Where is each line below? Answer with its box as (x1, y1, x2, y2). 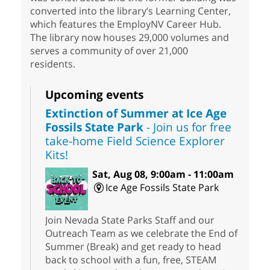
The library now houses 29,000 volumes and (30, 31, 229, 45)
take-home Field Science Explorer (45, 133, 225, 149)
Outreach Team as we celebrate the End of (45, 227, 237, 240)
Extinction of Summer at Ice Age (45, 105, 227, 122)
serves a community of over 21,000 (30, 44, 188, 58)
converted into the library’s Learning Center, (30, 4, 231, 18)
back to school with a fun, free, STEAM (45, 253, 216, 267)
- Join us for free (143, 119, 231, 136)
